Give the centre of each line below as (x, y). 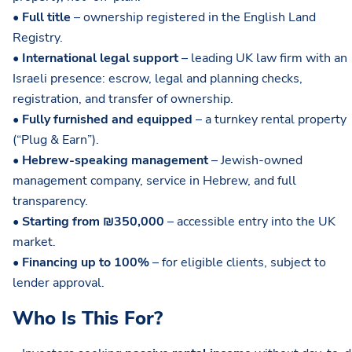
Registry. (38, 38)
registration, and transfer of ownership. (123, 99)
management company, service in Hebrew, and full (154, 181)
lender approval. (59, 283)
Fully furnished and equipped (107, 120)
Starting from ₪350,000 (92, 222)
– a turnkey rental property (269, 120)
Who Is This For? (88, 319)
